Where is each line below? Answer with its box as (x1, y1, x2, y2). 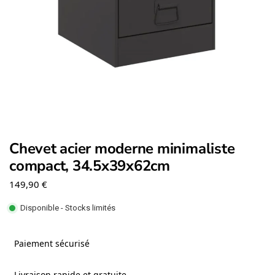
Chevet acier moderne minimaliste (9, 138, 235, 158)
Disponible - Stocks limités (20, 203, 115, 213)
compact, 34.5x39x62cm (9, 155, 170, 176)
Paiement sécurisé (9, 237, 90, 249)
